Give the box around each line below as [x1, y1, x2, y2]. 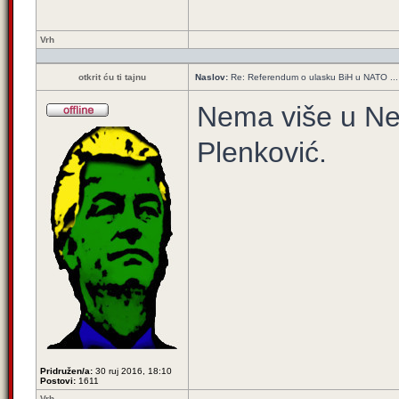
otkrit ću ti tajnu [78, 72, 146, 82]
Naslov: [195, 72, 228, 82]
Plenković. [197, 136, 327, 168]
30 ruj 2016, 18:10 [93, 366, 172, 376]
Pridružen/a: [40, 366, 93, 376]
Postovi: [40, 376, 76, 386]
